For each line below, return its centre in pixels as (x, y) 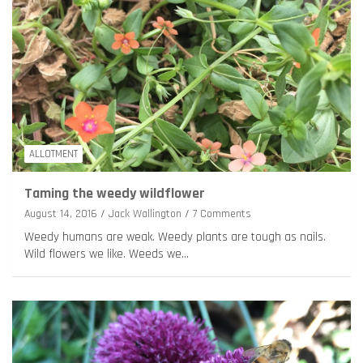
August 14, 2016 (61, 214)
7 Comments (222, 214)
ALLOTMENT (53, 154)
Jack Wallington (145, 214)
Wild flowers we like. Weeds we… (107, 254)
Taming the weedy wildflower (115, 194)
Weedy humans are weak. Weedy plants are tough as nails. (175, 237)
